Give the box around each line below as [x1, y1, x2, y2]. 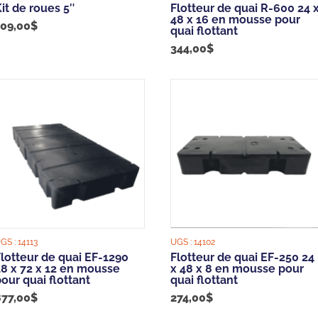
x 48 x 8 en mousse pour [170, 262, 305, 276]
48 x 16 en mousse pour [170, 12, 301, 26]
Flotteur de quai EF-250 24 [170, 251, 315, 265]
